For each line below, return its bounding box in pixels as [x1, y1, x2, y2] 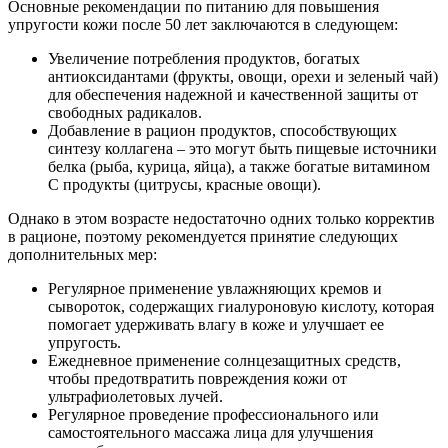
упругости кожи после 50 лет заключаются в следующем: [8, 15, 398, 33]
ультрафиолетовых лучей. [48, 387, 223, 405]
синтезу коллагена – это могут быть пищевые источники [48, 139, 437, 157]
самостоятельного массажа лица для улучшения [48, 423, 373, 441]
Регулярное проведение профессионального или [48, 405, 379, 423]
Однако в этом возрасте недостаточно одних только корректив [8, 209, 435, 227]
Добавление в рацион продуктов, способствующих [48, 121, 397, 139]
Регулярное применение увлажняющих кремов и [48, 279, 382, 297]
